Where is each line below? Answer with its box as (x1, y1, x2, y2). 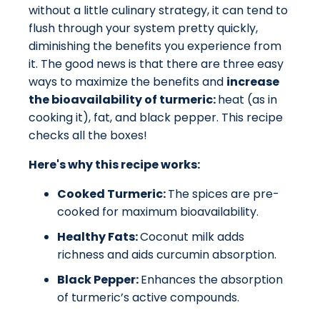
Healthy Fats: (57, 229, 140, 246)
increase (226, 74, 279, 91)
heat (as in (218, 91, 277, 109)
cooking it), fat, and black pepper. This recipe (29, 109, 283, 126)
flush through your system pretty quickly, (29, 20, 258, 37)
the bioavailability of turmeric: (29, 91, 218, 109)
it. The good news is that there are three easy (29, 56, 284, 73)
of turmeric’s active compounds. (57, 289, 239, 306)
